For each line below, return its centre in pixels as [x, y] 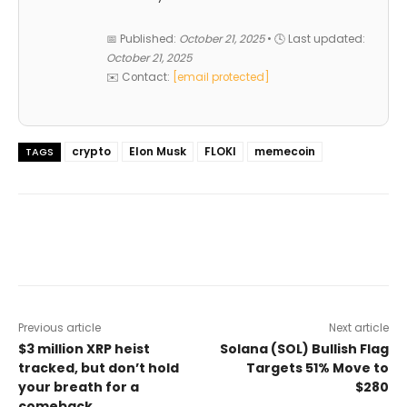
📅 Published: [143, 39]
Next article [358, 327]
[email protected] [221, 77]
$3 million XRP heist [84, 348]
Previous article [60, 327]
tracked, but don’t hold [99, 367]
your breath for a [79, 387]
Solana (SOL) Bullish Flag [304, 348]
